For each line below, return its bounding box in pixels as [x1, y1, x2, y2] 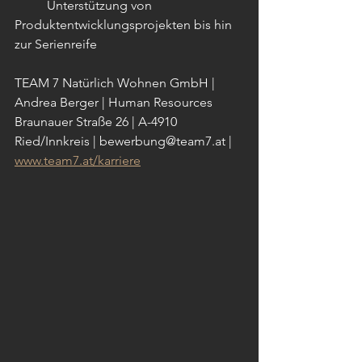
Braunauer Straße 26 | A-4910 [15, 114, 180, 129]
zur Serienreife [15, 36, 97, 52]
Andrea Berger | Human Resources [15, 95, 216, 110]
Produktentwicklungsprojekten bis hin [15, 17, 235, 32]
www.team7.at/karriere [15, 153, 141, 168]
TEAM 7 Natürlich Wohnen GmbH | [15, 75, 218, 90]
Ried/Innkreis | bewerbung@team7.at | [15, 133, 235, 149]
